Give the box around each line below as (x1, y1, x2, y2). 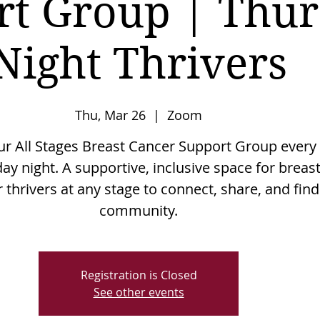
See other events (93, 284, 184, 301)
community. (99, 201, 178, 221)
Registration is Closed (80, 267, 197, 284)
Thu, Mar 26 (75, 106, 146, 124)
